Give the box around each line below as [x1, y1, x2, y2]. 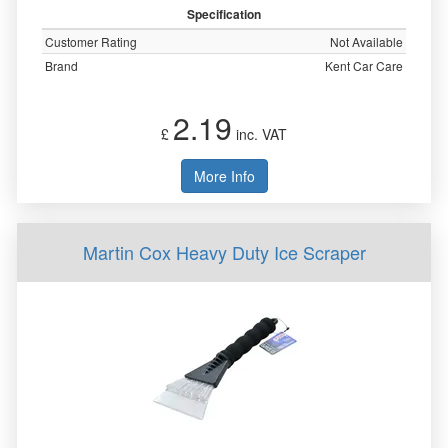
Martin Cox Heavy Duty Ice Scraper [82, 239, 366, 265]
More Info [193, 166, 255, 186]
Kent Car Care [325, 57, 403, 74]
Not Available [330, 33, 403, 50]
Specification [187, 5, 261, 23]
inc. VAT [232, 124, 287, 144]
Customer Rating [45, 33, 137, 50]
